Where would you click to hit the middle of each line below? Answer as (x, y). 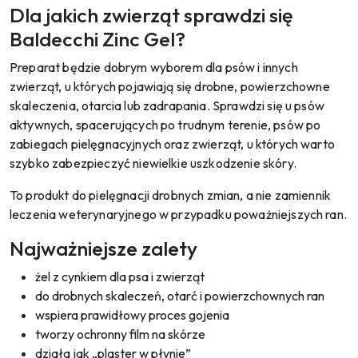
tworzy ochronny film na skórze (120, 334)
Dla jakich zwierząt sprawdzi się (151, 15)
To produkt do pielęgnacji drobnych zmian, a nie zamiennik (171, 195)
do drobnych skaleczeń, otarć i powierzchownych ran (180, 295)
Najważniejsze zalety (103, 248)
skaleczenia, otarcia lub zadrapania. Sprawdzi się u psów (167, 105)
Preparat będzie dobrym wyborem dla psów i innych (154, 67)
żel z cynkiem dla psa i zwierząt (120, 276)
